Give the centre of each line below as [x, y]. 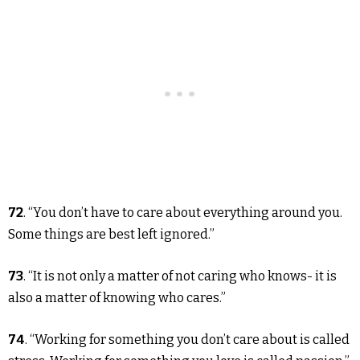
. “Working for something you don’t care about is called [187, 340]
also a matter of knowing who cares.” [117, 298]
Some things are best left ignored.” [111, 235]
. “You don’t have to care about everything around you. [183, 213]
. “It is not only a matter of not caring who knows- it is [180, 276]
